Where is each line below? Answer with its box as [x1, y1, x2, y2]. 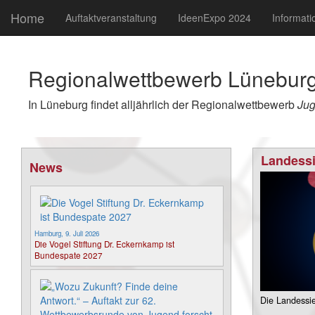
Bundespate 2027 [34, 249, 103, 261]
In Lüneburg [28, 96, 88, 112]
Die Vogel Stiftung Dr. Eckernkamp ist [34, 238, 174, 250]
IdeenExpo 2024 [178, 11, 251, 25]
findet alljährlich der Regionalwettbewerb [88, 96, 297, 112]
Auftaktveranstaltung [65, 11, 157, 25]
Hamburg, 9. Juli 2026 [34, 229, 99, 238]
